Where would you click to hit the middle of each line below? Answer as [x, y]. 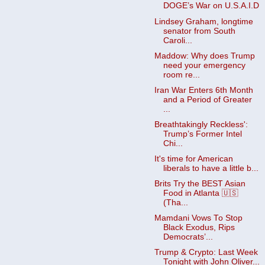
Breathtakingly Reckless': [201, 124]
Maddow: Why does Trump [204, 56]
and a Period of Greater [207, 99]
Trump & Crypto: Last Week [206, 253]
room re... [181, 75]
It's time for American [193, 159]
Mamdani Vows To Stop [198, 218]
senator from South [199, 31]
